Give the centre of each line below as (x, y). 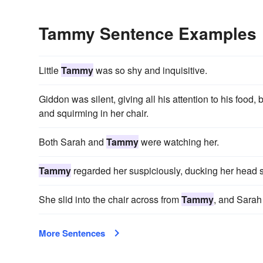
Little (50, 70)
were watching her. (179, 142)
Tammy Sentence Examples (148, 33)
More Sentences (72, 233)
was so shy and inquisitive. (150, 70)
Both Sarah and (73, 142)
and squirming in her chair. (94, 113)
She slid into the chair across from (110, 200)
